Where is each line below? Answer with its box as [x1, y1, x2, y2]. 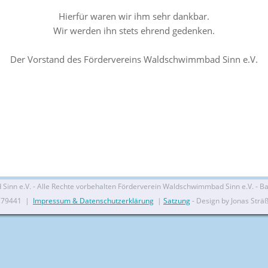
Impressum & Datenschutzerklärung [33, 196, 154, 206]
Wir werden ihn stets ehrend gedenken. [53, 25, 215, 37]
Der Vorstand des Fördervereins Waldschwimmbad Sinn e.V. [10, 53, 258, 66]
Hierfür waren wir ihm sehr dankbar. [59, 10, 209, 23]
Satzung [163, 196, 190, 206]
